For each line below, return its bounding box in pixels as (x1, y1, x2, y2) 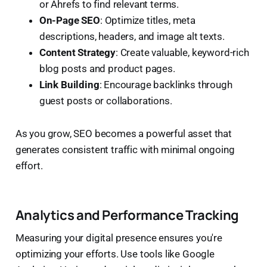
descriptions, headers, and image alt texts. (39, 30, 225, 42)
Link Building (39, 78, 100, 91)
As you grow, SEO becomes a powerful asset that (15, 127, 232, 139)
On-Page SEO (39, 14, 100, 26)
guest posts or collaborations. (39, 94, 172, 107)
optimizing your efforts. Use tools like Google (15, 247, 215, 260)
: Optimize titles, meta (100, 14, 195, 26)
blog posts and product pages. (39, 62, 175, 74)
